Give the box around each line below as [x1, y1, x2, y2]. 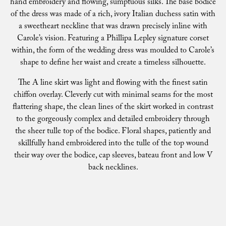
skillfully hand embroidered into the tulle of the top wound [18, 137, 208, 151]
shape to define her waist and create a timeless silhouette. [20, 56, 206, 70]
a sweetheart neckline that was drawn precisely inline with [19, 20, 207, 34]
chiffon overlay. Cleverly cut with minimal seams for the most [13, 89, 213, 102]
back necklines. [88, 161, 138, 175]
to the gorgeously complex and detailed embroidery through [16, 113, 210, 127]
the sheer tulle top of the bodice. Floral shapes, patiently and [15, 125, 211, 139]
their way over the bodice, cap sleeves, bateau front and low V [14, 149, 212, 163]
